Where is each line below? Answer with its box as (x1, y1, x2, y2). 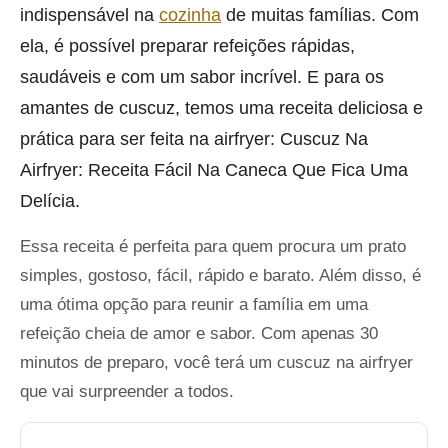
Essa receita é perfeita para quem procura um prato (20, 237, 406, 257)
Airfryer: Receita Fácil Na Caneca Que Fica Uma (20, 159, 408, 181)
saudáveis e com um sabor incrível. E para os (20, 66, 384, 88)
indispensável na (20, 4, 159, 26)
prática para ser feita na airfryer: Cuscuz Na (20, 128, 368, 150)
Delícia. (20, 190, 80, 212)
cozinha (159, 4, 221, 26)
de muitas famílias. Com (221, 4, 419, 26)
